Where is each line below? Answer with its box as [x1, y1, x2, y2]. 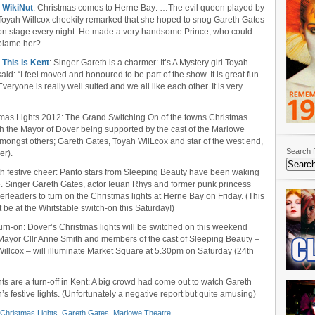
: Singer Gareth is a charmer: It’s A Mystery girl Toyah [49, 58, 248, 67]
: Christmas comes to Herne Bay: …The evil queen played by [33, 3, 264, 13]
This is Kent [2, 58, 49, 67]
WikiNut [2, 3, 33, 13]
